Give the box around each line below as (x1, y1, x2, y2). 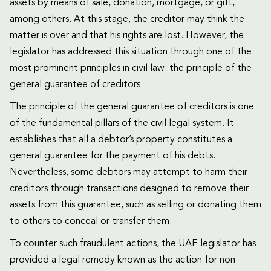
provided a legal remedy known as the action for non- (10, 255, 239, 266)
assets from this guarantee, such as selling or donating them (10, 200, 261, 211)
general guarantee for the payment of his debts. (10, 151, 215, 162)
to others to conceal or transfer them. (10, 217, 172, 227)
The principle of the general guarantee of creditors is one (10, 102, 254, 113)
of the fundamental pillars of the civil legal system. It (10, 119, 234, 129)
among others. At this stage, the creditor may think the (10, 15, 244, 25)
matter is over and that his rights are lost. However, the (10, 31, 244, 41)
